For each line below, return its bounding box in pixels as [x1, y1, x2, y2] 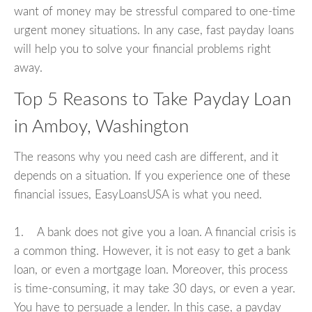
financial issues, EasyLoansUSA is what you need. [14, 189, 262, 201]
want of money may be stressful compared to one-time [14, 5, 295, 17]
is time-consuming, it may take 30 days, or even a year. [14, 283, 295, 295]
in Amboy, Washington [14, 117, 189, 136]
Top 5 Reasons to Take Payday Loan [14, 90, 291, 109]
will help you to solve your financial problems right [14, 42, 271, 55]
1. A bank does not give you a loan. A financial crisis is [14, 226, 296, 239]
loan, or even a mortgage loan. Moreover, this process [14, 264, 288, 276]
